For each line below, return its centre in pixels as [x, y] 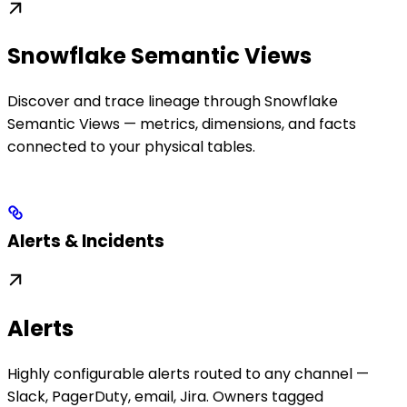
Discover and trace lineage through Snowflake [173, 102]
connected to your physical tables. [131, 147]
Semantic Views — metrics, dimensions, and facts [182, 124]
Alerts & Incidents [86, 242]
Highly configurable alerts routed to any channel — [188, 373]
